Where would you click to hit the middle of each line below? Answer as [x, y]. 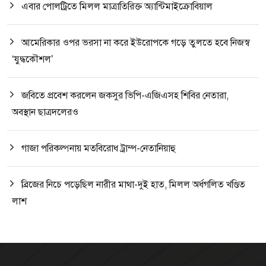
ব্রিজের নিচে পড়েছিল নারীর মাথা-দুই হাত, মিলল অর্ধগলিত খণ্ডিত [133, 185]
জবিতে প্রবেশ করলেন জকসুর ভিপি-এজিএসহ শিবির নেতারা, [125, 96]
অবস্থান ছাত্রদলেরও [45, 113]
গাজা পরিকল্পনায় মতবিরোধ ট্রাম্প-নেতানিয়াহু [98, 149]
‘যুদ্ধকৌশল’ [33, 60]
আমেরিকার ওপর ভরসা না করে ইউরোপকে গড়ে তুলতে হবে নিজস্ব [136, 43]
